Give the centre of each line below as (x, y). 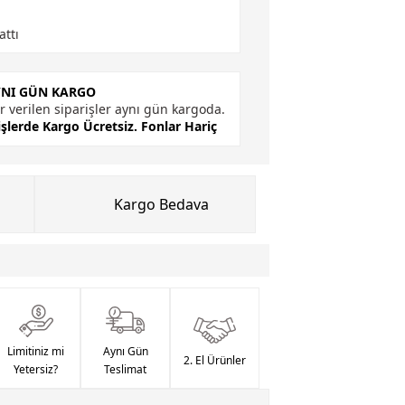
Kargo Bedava (162, 204)
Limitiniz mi (36, 351)
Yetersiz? (36, 369)
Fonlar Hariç (179, 126)
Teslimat (125, 369)
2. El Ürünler (215, 360)
